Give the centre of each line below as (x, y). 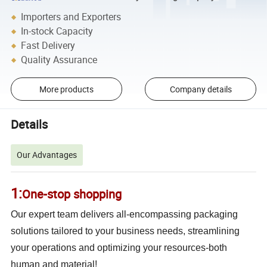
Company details (201, 89)
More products (66, 89)
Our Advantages (47, 155)
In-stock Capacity (57, 31)
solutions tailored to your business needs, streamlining (125, 231)
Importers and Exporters (71, 17)
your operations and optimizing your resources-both (119, 248)
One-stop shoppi (66, 194)
